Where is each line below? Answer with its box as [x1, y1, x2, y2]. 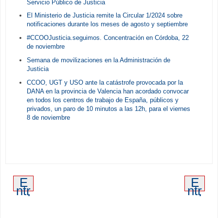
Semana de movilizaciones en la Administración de [26, 56, 170, 64]
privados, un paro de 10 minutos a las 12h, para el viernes [26, 105, 190, 112]
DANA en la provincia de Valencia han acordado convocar [26, 87, 189, 95]
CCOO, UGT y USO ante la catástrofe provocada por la [26, 78, 183, 86]
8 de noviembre [26, 113, 70, 121]
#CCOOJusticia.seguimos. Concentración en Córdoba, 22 [26, 34, 189, 42]
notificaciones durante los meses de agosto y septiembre [26, 20, 188, 28]
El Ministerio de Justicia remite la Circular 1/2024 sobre [26, 12, 182, 19]
